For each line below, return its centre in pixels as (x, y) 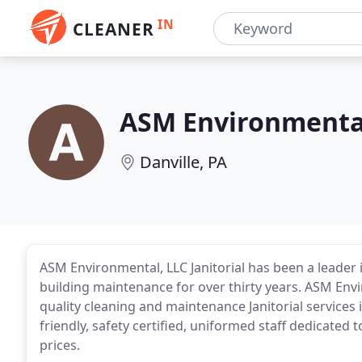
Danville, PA (183, 162)
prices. (60, 345)
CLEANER (114, 29)
